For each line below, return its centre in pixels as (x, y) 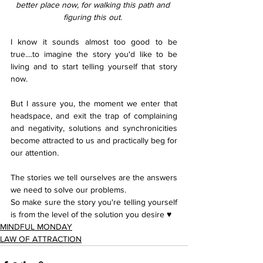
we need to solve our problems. (68, 190)
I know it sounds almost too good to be (94, 42)
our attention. (36, 153)
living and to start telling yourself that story (94, 66)
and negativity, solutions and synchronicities (94, 128)
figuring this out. (94, 17)
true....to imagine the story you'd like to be (94, 54)
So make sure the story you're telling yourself (94, 202)
